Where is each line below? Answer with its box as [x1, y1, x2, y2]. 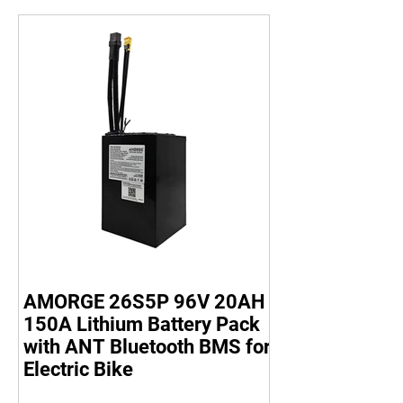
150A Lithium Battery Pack [23, 313, 260, 336]
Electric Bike [23, 358, 133, 381]
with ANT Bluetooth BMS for [23, 336, 271, 358]
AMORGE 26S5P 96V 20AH [23, 291, 265, 313]
